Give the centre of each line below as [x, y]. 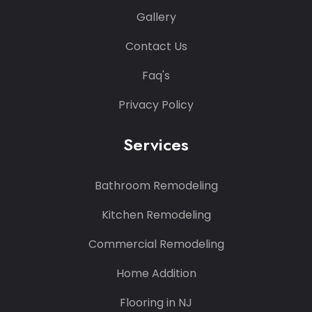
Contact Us [156, 46]
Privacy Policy [156, 104]
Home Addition [156, 273]
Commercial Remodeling [156, 244]
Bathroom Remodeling [156, 185]
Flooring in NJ [156, 302]
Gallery [156, 17]
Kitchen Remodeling [156, 214]
